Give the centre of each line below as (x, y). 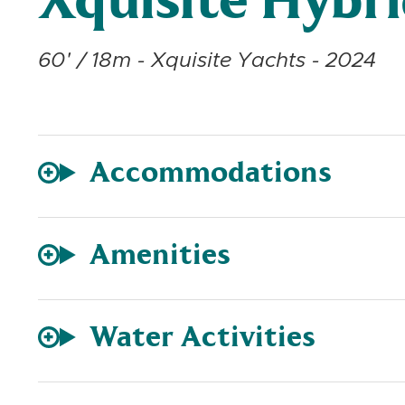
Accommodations (211, 173)
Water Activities (203, 337)
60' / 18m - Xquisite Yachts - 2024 (207, 61)
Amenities (160, 255)
